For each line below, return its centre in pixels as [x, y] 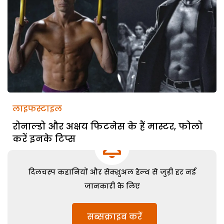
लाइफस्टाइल [37, 108]
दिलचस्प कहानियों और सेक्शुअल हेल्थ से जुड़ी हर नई [112, 172]
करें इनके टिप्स [44, 138]
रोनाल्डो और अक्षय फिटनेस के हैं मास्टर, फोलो [107, 126]
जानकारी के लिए [112, 186]
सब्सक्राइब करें [114, 216]
